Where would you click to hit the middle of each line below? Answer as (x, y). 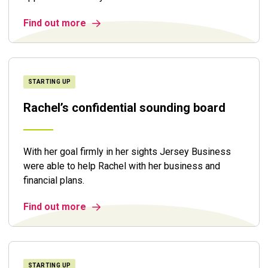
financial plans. (54, 180)
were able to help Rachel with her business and (122, 166)
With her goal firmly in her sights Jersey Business (127, 152)
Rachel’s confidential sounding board (124, 108)
